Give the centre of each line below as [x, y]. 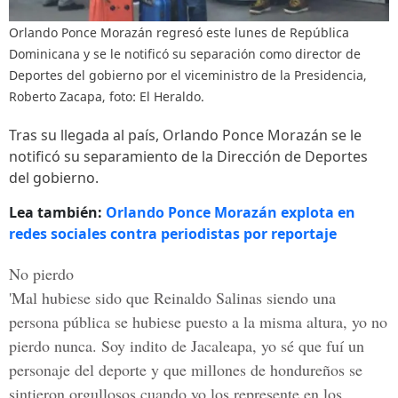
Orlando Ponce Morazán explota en [231, 212]
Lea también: [57, 212]
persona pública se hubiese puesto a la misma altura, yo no [198, 322]
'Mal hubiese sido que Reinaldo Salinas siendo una [172, 298]
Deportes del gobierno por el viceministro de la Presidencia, [188, 75]
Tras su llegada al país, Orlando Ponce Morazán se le [185, 135]
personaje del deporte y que [100, 370]
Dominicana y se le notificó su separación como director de [185, 54]
